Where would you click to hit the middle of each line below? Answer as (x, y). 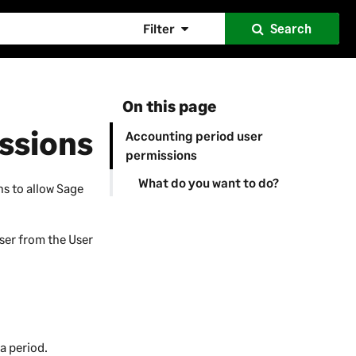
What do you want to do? (208, 182)
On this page (169, 106)
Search (291, 28)
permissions (161, 155)
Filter (159, 28)
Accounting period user (194, 136)
